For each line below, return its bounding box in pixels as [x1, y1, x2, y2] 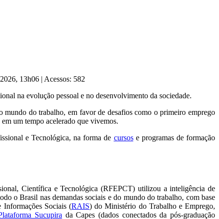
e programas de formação [133, 133, 216, 142]
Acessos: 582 [44, 75, 85, 84]
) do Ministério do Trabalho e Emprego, [89, 202, 215, 211]
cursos [113, 133, 133, 142]
